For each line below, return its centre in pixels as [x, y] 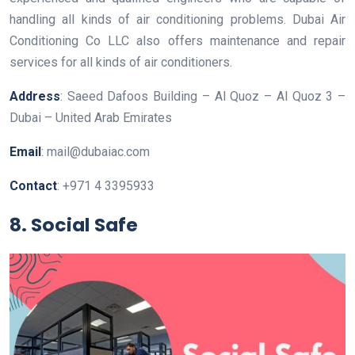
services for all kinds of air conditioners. [121, 62]
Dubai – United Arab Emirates [91, 117]
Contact [33, 185]
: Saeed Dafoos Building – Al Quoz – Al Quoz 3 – [203, 96]
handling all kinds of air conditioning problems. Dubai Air [177, 19]
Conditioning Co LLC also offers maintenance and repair [177, 40]
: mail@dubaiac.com [95, 151]
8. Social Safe [74, 224]
